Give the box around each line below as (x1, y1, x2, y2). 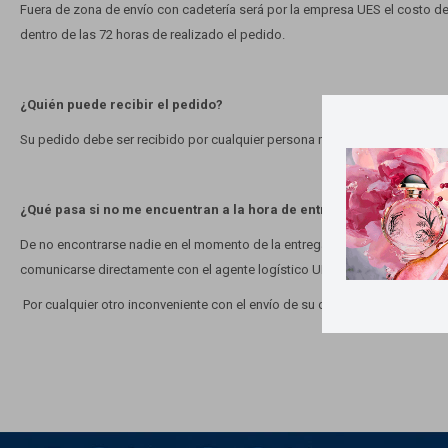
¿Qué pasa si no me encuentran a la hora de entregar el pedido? (20, 202, 425, 217)
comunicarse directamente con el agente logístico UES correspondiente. (20, 262, 441, 277)
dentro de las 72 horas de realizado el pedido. (20, 27, 285, 42)
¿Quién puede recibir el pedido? (20, 97, 223, 112)
